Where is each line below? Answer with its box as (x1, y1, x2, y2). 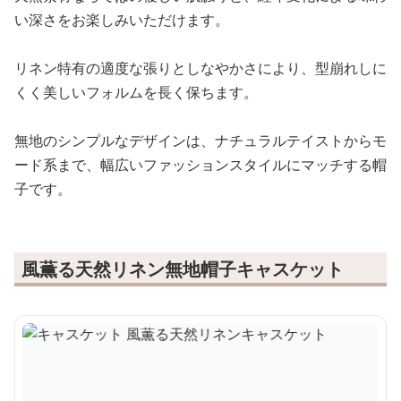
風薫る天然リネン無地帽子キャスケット (21, 257, 344, 282)
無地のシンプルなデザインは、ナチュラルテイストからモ (14, 131, 387, 151)
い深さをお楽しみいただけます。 (14, 10, 229, 30)
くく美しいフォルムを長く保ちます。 (14, 82, 258, 103)
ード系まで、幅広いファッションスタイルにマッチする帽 (14, 155, 387, 175)
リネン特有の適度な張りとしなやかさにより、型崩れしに (14, 58, 387, 79)
